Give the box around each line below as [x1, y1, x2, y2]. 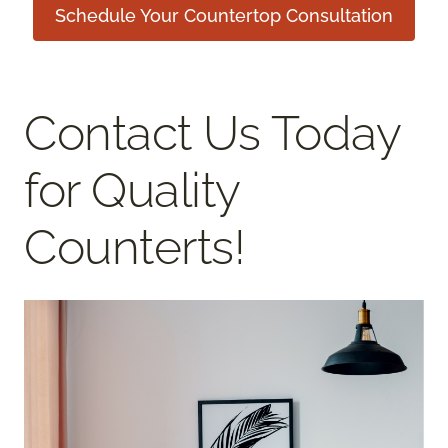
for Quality [24, 162, 240, 219]
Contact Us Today [24, 105, 401, 162]
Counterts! [24, 219, 246, 276]
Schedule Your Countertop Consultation [55, 5, 393, 27]
